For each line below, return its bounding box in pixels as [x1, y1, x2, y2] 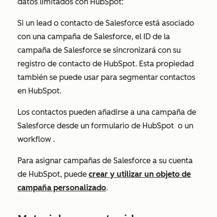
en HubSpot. [17, 86, 62, 95]
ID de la [143, 32, 170, 41]
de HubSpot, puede [17, 170, 89, 179]
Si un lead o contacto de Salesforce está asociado [17, 18, 194, 28]
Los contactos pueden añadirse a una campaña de [17, 108, 196, 117]
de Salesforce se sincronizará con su [51, 46, 181, 55]
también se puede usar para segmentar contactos [17, 73, 195, 82]
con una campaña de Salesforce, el [17, 32, 143, 41]
